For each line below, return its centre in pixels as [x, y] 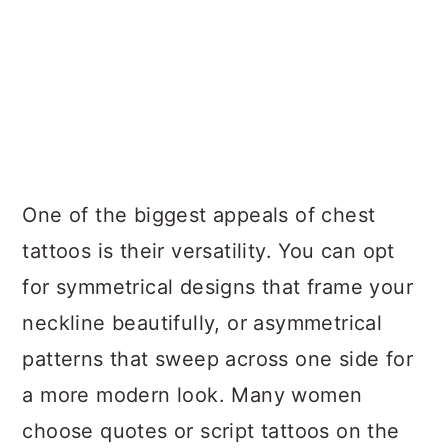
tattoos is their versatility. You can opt [208, 251]
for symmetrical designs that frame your [217, 287]
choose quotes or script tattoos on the [211, 431]
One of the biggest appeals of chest [199, 215]
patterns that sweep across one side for [217, 359]
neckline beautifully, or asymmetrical [202, 323]
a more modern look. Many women [192, 395]
